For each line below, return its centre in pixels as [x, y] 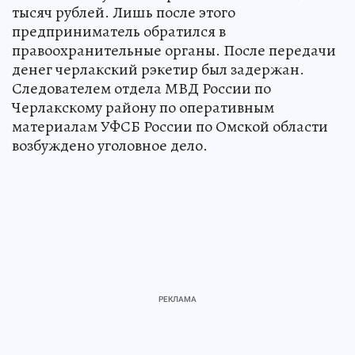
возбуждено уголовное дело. [110, 145]
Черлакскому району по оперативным [143, 107]
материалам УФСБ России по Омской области [170, 126]
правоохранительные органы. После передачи [174, 50]
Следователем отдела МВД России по [141, 88]
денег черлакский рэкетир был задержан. [158, 69]
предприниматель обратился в [119, 31]
